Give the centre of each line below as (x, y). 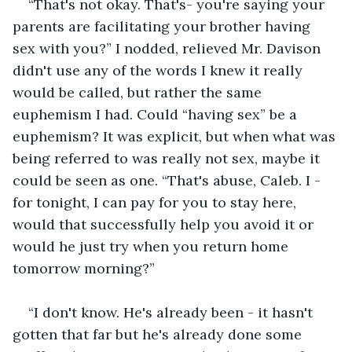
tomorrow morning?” (84, 268)
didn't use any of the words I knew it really (159, 70)
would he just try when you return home (152, 246)
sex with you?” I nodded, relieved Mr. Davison (169, 48)
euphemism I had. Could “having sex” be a (157, 114)
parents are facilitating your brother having (163, 26)
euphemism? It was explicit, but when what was (176, 136)
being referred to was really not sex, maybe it (168, 158)
